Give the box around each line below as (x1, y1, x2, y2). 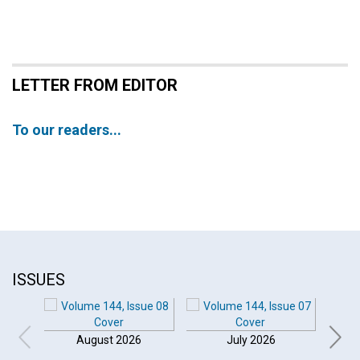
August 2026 (76, 333, 142, 346)
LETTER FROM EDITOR (12, 76, 178, 95)
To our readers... (12, 121, 121, 138)
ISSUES (12, 270, 65, 289)
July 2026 (226, 333, 276, 346)
